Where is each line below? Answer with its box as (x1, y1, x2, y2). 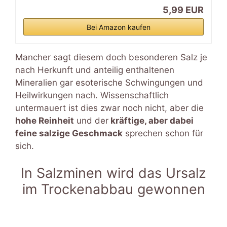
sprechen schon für (123, 128, 203, 138)
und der (74, 115, 108, 126)
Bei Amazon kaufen (87, 22, 150, 31)
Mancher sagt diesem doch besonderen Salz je (15, 52, 207, 62)
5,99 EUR (162, 4, 204, 15)
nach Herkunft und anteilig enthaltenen (15, 64, 174, 75)
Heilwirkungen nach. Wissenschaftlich (15, 90, 169, 100)
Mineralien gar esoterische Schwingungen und (15, 77, 203, 88)
